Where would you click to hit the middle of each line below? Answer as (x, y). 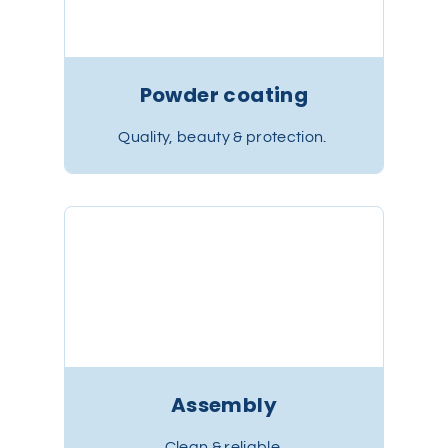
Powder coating (224, 95)
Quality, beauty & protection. (224, 137)
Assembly (224, 405)
